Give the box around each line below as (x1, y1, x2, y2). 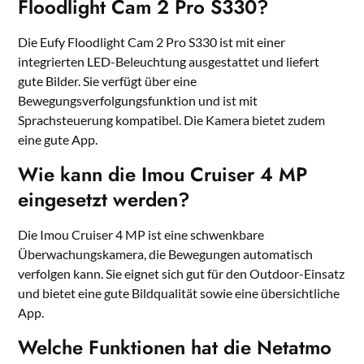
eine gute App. (18, 132, 98, 148)
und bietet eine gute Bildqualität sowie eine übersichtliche (18, 285, 340, 301)
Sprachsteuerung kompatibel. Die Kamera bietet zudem (18, 112, 326, 128)
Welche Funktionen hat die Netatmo (18, 333, 332, 362)
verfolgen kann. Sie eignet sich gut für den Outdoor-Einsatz (18, 266, 345, 282)
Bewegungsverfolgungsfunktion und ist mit (18, 93, 258, 109)
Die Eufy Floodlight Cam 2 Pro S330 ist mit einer (18, 34, 286, 50)
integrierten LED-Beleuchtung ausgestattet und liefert (18, 54, 320, 70)
